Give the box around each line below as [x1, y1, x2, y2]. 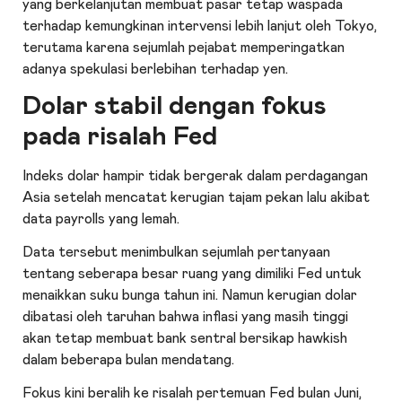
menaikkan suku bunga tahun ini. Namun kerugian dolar [22, 287, 358, 302]
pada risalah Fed [22, 123, 218, 150]
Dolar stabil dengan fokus [22, 92, 328, 119]
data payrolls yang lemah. [22, 211, 180, 226]
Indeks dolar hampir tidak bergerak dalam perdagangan [22, 168, 369, 183]
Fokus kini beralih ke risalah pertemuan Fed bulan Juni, [22, 385, 363, 400]
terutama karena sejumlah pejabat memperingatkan [22, 39, 345, 55]
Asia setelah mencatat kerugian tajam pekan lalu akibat [22, 189, 371, 205]
